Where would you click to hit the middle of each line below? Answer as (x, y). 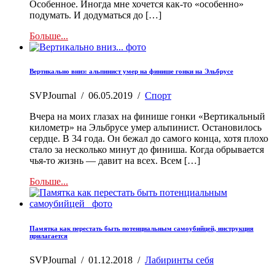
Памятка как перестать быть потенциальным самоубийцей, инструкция (141, 229)
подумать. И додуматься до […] (95, 15)
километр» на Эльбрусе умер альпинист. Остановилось (145, 128)
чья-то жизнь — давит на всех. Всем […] (115, 161)
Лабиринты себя (179, 260)
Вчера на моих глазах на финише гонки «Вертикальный (147, 117)
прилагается (48, 236)
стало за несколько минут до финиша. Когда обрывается (147, 150)
